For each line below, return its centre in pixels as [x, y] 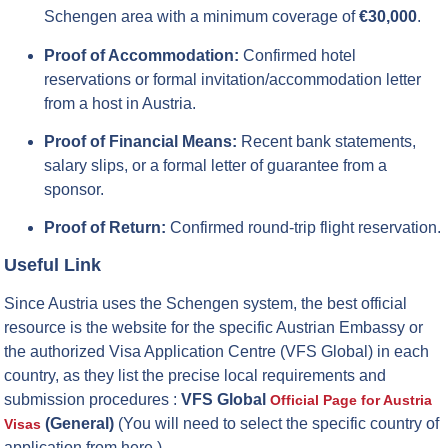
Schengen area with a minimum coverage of [202, 17]
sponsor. [74, 190]
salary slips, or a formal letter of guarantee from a [216, 166]
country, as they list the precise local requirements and [195, 375]
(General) [80, 423]
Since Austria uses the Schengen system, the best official [206, 303]
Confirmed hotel [298, 55]
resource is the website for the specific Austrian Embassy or [214, 327]
